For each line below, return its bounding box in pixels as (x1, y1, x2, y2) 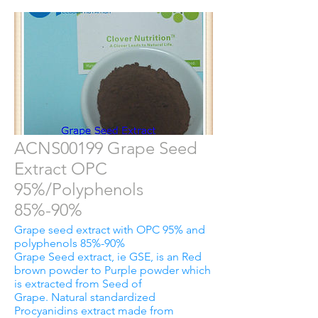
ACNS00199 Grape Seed (14, 137, 197, 158)
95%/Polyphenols (14, 178, 143, 199)
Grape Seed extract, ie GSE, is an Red (14, 249, 202, 263)
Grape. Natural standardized (14, 290, 155, 304)
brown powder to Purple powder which (14, 263, 211, 277)
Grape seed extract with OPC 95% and (14, 222, 205, 236)
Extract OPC (14, 158, 107, 179)
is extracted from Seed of (14, 276, 142, 290)
